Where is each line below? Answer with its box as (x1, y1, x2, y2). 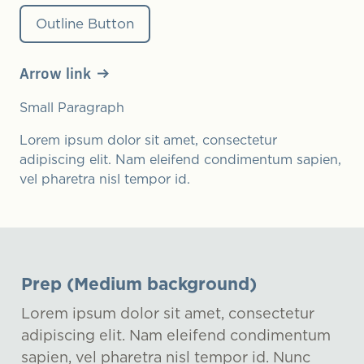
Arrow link (19, 67, 91, 83)
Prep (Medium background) (21, 273, 257, 293)
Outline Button (36, 15, 134, 31)
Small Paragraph (19, 99, 124, 115)
